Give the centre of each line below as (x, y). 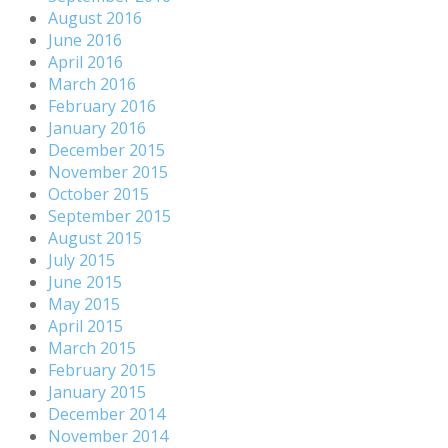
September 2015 (109, 215)
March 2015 (92, 347)
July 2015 (81, 259)
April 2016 (85, 61)
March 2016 (92, 83)
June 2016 (85, 39)
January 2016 (97, 127)
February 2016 (102, 105)
